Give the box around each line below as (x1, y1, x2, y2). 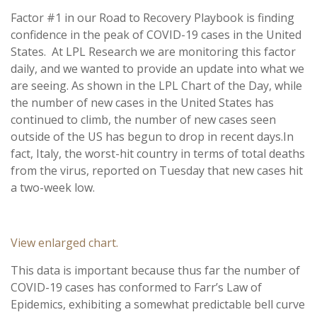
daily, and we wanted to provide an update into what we (11, 61, 304, 77)
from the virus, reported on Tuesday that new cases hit (11, 163, 303, 179)
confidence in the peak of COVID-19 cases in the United (11, 27, 301, 43)
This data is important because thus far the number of (11, 263, 300, 279)
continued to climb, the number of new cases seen (11, 112, 276, 128)
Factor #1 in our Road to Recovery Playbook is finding (11, 10, 294, 26)
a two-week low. (11, 180, 95, 196)
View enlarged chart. (11, 235, 118, 251)
